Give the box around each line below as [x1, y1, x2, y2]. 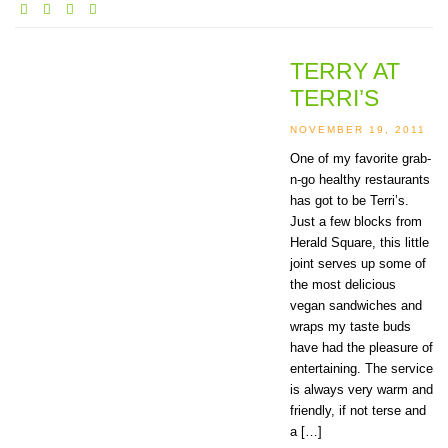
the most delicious [290, 277, 396, 293]
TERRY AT [290, 58, 400, 85]
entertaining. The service [290, 361, 433, 377]
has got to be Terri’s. [290, 193, 409, 209]
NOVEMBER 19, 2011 [290, 124, 426, 136]
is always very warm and [290, 382, 433, 398]
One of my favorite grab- [290, 151, 431, 167]
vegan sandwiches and [290, 298, 422, 314]
